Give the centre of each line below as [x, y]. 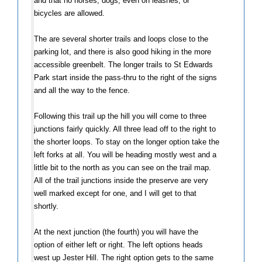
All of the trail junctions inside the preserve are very [121, 180]
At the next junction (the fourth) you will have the [116, 232]
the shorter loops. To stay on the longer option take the [127, 142]
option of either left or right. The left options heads [118, 244]
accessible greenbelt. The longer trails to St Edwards [123, 64]
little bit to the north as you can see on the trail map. [123, 167]
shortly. [46, 206]
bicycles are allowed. [69, 13]
